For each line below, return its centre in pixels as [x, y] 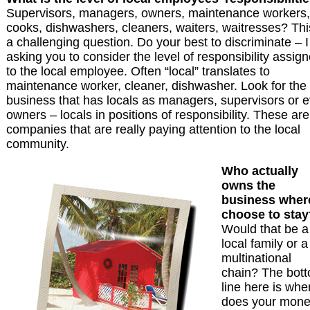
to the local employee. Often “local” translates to [138, 72]
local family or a [265, 244]
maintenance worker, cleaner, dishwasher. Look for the [156, 86]
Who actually [260, 171]
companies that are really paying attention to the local [153, 130]
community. [38, 144]
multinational [256, 258]
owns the [248, 186]
